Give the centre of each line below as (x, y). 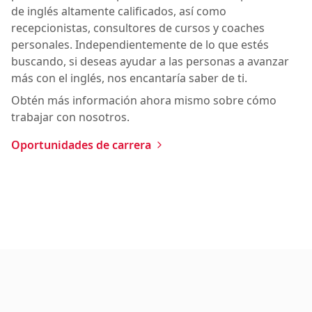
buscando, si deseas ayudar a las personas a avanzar (150, 61)
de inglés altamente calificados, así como (119, 11)
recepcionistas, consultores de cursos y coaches (138, 28)
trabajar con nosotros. (70, 117)
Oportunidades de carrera (81, 145)
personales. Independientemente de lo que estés (140, 44)
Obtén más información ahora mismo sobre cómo (144, 100)
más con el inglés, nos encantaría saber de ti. (129, 78)
